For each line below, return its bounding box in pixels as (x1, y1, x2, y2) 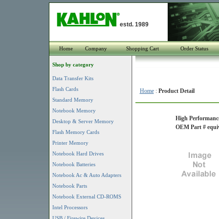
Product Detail (158, 88, 195, 94)
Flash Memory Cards (52, 129, 99, 135)
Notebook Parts (52, 183, 87, 189)
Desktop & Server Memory (52, 118, 114, 124)
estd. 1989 (119, 21, 149, 28)
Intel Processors (52, 204, 88, 210)
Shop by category (52, 62, 94, 67)
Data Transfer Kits (52, 75, 93, 81)
